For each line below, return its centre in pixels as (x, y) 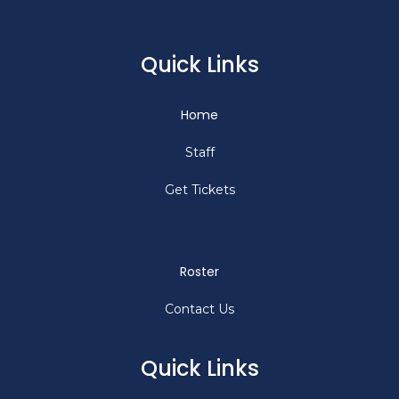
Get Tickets (199, 190)
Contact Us (199, 309)
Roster (199, 272)
